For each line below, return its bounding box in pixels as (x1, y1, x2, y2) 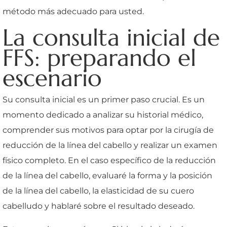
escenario (3, 63, 102, 93)
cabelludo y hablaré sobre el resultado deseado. (3, 201, 195, 211)
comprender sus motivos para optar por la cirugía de (3, 125, 214, 135)
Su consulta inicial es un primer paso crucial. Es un (3, 94, 205, 104)
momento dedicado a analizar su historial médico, (3, 109, 203, 120)
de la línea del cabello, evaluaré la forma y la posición (3, 170, 212, 180)
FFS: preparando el (3, 43, 196, 72)
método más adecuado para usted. (3, 6, 144, 16)
